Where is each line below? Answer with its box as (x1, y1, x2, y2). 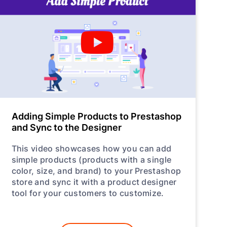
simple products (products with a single (11, 153, 172, 165)
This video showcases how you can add (11, 142, 172, 154)
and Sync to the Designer (11, 120, 122, 134)
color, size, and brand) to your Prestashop (11, 164, 181, 176)
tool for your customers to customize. (11, 186, 164, 199)
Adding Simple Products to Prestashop (11, 109, 181, 123)
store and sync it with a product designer (11, 175, 177, 187)
